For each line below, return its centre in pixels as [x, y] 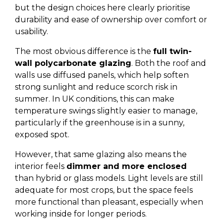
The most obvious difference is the [84, 51]
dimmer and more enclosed [127, 166]
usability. [31, 31]
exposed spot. [42, 135]
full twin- [172, 51]
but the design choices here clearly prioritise [103, 8]
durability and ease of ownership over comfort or [111, 20]
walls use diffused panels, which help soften [102, 75]
